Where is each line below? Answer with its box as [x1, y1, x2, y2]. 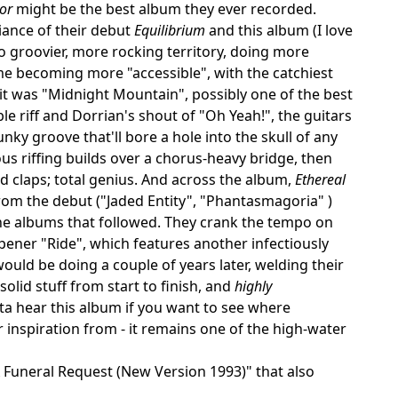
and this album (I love [205, 20, 353, 40]
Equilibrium [134, 20, 205, 40]
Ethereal [295, 169, 346, 189]
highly [235, 275, 272, 296]
